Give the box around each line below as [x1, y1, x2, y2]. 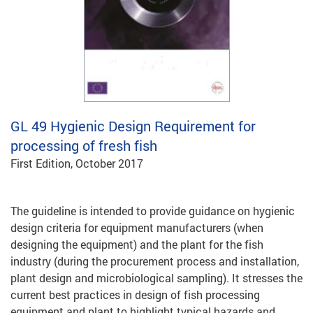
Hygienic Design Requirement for [47, 116, 256, 135]
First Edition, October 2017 [10, 155, 143, 170]
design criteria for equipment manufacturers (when [10, 219, 263, 235]
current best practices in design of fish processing [10, 286, 260, 302]
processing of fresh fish [10, 136, 157, 154]
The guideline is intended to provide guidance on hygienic [10, 203, 295, 218]
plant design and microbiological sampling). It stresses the [10, 270, 303, 285]
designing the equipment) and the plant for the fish [10, 236, 263, 252]
